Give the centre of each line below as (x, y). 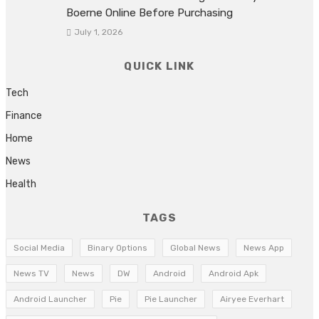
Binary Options (117, 248)
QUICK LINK (159, 67)
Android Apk (234, 274)
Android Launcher (50, 299)
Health (21, 184)
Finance (24, 116)
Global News (195, 248)
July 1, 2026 (98, 32)
